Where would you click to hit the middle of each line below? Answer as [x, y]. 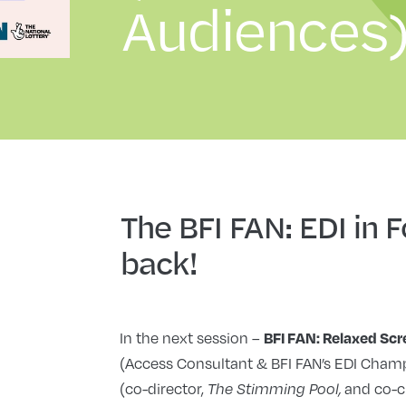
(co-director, [163, 389]
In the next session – [191, 338]
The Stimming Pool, [275, 389]
